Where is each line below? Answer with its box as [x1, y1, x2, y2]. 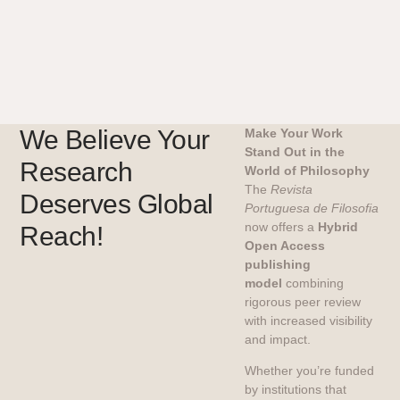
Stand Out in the [245, 144, 346, 159]
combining [282, 275, 345, 290]
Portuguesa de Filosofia [245, 200, 379, 215]
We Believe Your [20, 124, 210, 154]
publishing [245, 256, 312, 271]
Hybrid [318, 219, 359, 234]
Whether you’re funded [245, 362, 375, 378]
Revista [271, 181, 313, 196]
